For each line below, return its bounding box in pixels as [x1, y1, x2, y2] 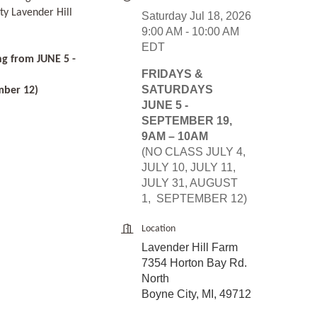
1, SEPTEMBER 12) [142, 192, 247, 205]
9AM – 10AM [142, 130, 208, 143]
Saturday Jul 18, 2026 [142, 10, 251, 23]
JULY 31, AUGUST [142, 177, 238, 190]
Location [142, 224, 175, 235]
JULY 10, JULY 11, [142, 161, 236, 174]
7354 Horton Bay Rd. [142, 257, 247, 270]
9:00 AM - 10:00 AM [142, 25, 239, 38]
